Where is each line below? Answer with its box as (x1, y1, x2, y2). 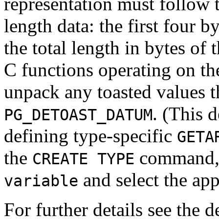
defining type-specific (4, 125, 177, 146)
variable (4, 172, 78, 190)
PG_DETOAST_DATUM (4, 106, 153, 124)
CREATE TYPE (32, 150, 134, 168)
